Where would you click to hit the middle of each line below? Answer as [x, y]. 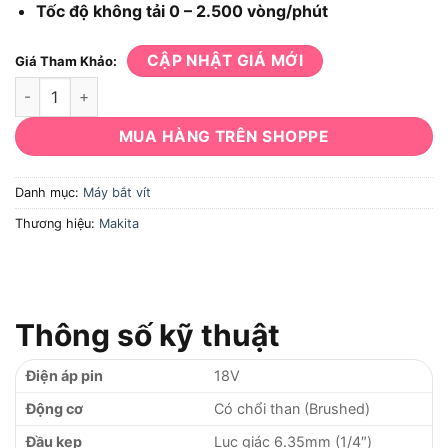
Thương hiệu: [57, 223]
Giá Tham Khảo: [66, 60]
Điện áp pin [64, 376]
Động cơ [54, 409]
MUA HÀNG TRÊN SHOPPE [224, 136]
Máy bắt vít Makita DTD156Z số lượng [143, 87]
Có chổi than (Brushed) [292, 409]
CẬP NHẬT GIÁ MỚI [225, 60]
